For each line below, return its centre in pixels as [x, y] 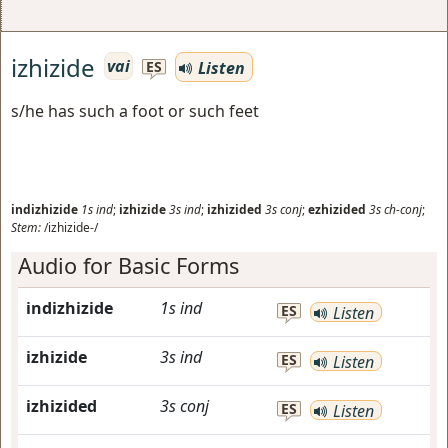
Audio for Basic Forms [128, 265]
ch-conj [403, 209]
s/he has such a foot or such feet [135, 111]
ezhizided [337, 209]
